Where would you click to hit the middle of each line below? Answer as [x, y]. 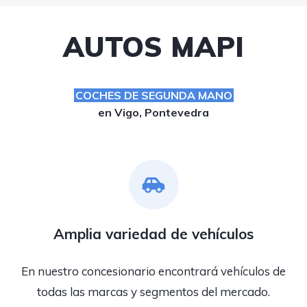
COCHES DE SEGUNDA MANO [153, 95]
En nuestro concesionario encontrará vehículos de [153, 271]
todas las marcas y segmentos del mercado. [153, 292]
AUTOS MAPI [153, 47]
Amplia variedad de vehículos [153, 234]
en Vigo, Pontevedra [153, 112]
